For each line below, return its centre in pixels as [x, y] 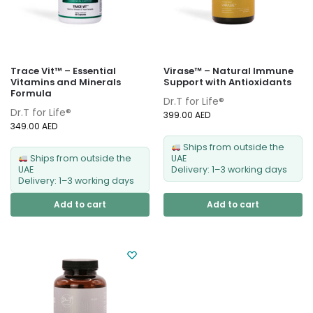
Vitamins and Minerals [66, 82]
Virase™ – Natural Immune [228, 71]
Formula [31, 94]
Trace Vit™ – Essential [63, 71]
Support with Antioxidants [227, 82]
